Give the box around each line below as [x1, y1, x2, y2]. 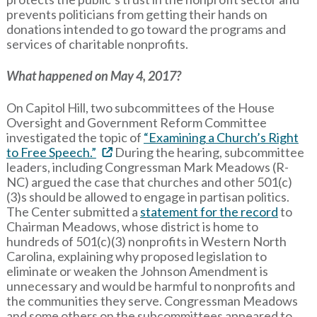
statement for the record [139, 203, 278, 219]
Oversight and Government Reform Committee [6, 114, 267, 130]
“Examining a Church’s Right [143, 129, 299, 145]
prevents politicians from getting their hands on [6, 6, 267, 22]
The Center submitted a [6, 203, 140, 219]
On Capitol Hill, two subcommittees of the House [6, 99, 275, 115]
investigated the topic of [6, 129, 144, 145]
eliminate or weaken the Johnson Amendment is [6, 263, 268, 279]
